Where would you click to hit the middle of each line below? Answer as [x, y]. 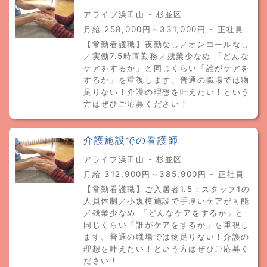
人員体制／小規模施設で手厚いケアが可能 [167, 201]
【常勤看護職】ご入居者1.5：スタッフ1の [167, 189]
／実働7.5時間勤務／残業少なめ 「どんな [167, 56]
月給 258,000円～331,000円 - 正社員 [164, 29]
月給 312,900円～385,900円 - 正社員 [164, 174]
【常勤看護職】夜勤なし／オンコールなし [167, 44]
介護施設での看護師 [131, 140]
